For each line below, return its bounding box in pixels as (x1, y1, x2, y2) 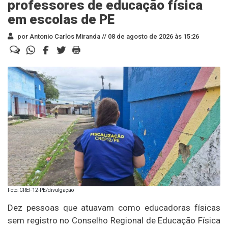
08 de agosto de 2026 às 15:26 (106, 33, 199, 41)
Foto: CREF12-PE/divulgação (8, 187, 74, 193)
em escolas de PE (8, 12, 115, 27)
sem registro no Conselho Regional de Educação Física (8, 215, 220, 225)
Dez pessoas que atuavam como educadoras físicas (8, 202, 220, 213)
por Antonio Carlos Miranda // (16, 33, 106, 41)
